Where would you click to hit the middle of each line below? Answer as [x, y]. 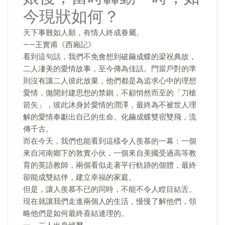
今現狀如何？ [71, 17]
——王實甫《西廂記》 [59, 45]
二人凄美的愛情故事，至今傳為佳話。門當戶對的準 [110, 69]
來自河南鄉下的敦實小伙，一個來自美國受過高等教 [110, 153]
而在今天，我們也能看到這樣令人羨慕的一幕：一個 [110, 141]
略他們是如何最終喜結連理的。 [76, 213]
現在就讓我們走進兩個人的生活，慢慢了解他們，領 [110, 201]
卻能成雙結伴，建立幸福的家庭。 [80, 177]
